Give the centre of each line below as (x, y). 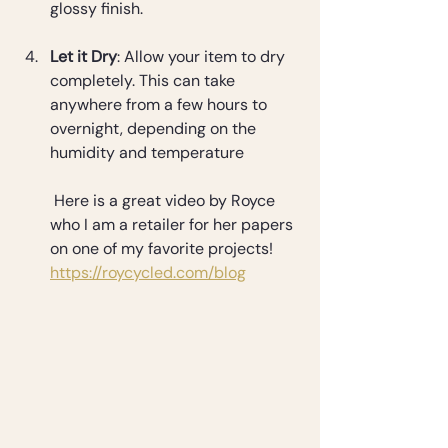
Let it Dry (83, 57)
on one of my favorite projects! (163, 249)
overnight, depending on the (155, 129)
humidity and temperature (147, 153)
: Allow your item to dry (203, 57)
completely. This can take (144, 81)
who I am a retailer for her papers (173, 225)
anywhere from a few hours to (160, 105)
